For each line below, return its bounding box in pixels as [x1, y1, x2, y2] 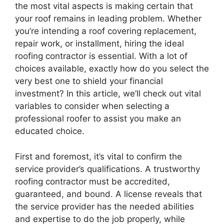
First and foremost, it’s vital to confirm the [15, 151, 182, 161]
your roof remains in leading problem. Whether [15, 13, 201, 23]
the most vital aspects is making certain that [15, 1, 193, 11]
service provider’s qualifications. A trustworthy [15, 163, 200, 174]
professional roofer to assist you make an [15, 113, 181, 123]
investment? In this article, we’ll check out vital [15, 88, 201, 98]
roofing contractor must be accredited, [15, 176, 170, 186]
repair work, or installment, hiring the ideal [15, 38, 184, 48]
